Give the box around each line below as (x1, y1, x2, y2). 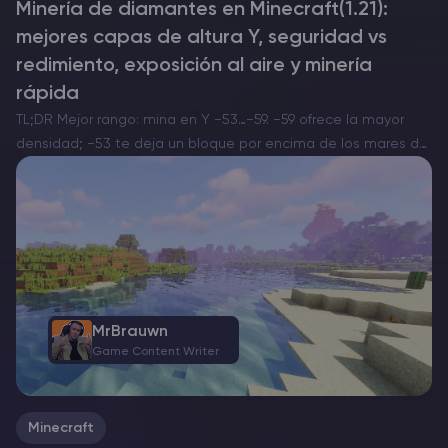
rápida (16, 84, 79, 105)
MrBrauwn (92, 323, 168, 340)
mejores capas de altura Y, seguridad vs (16, 28, 387, 49)
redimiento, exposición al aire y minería (16, 56, 372, 77)
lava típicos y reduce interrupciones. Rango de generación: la (16, 161, 426, 176)
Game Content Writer (92, 345, 219, 358)
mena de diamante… (16, 185, 154, 200)
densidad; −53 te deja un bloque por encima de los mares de (16, 137, 428, 152)
